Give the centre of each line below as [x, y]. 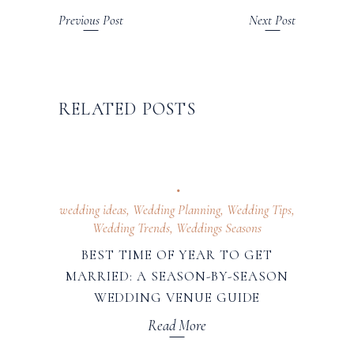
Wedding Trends [131, 228]
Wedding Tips [259, 210]
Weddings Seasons [219, 228]
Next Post [272, 21]
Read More [177, 325]
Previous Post [91, 21]
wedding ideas [93, 210]
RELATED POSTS [127, 109]
